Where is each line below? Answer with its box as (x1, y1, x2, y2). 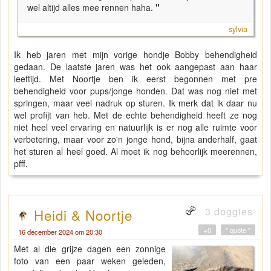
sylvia (229, 23, 247, 34)
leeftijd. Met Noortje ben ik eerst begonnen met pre (14, 72, 257, 85)
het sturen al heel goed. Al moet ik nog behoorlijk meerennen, (14, 145, 257, 157)
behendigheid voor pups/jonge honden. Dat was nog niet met (14, 84, 257, 97)
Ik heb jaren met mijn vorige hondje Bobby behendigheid (14, 48, 257, 60)
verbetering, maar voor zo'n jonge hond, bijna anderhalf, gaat (14, 132, 257, 145)
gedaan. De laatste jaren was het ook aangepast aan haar (14, 60, 257, 73)
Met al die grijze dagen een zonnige (14, 242, 166, 255)
